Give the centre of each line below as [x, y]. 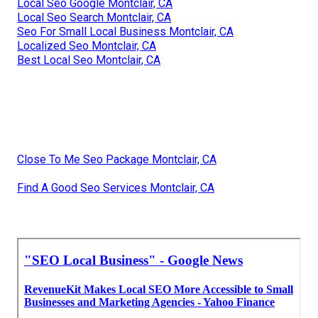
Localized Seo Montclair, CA [87, 46]
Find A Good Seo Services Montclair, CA [116, 188]
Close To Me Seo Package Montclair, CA [117, 160]
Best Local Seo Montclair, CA [89, 60]
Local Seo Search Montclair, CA [94, 18]
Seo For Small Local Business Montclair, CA [125, 32]
